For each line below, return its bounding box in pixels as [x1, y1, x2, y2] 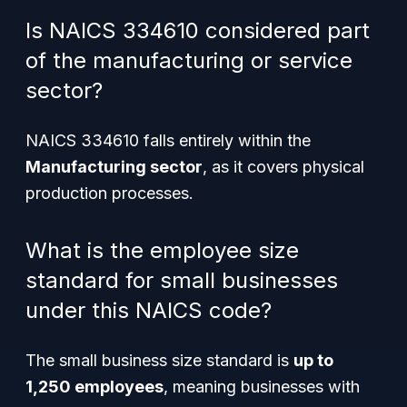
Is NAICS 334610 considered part [25, 17, 370, 44]
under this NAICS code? [25, 297, 272, 323]
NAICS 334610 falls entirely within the [25, 131, 311, 150]
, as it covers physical [203, 157, 364, 176]
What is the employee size [25, 237, 299, 263]
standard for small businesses [25, 267, 338, 293]
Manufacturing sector [25, 157, 203, 176]
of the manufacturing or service [25, 47, 352, 74]
